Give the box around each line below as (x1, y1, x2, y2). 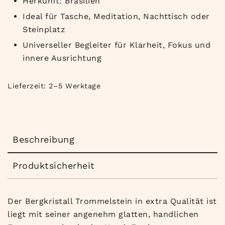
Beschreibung (13, 134, 74, 145)
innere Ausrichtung (23, 53, 101, 63)
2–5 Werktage (49, 81, 100, 90)
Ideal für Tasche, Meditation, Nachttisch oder (23, 11, 210, 21)
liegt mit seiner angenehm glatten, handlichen (8, 209, 199, 219)
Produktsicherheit (13, 160, 95, 171)
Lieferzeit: (8, 81, 49, 90)
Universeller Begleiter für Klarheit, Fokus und (23, 40, 210, 50)
